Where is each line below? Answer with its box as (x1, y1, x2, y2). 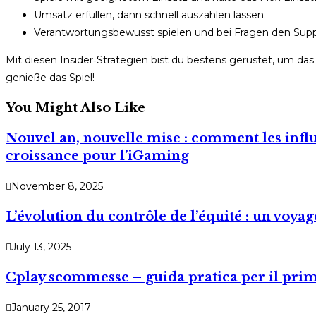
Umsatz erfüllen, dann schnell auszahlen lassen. (34, 8, 266, 21)
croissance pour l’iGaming (6, 147, 189, 164)
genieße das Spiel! (6, 71, 95, 84)
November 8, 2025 (11, 179, 103, 193)
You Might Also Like (6, 99, 145, 116)
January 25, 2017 (11, 300, 91, 314)
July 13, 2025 (11, 240, 71, 253)
